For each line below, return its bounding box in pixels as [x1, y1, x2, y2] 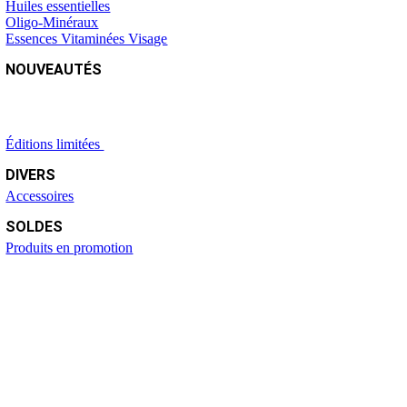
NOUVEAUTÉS [5, 61, 103, 78]
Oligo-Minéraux [5, 15, 99, 30]
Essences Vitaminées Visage [5, 31, 168, 46]
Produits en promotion [5, 240, 134, 255]
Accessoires [5, 188, 74, 203]
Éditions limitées [5, 136, 104, 152]
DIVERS [5, 166, 56, 184]
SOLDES [5, 218, 64, 235]
